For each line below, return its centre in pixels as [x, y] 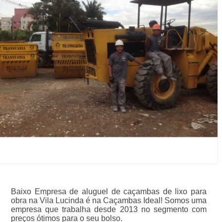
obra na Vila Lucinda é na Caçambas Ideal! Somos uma [109, 201]
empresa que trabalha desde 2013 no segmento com [109, 210]
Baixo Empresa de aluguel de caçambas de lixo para [109, 192]
